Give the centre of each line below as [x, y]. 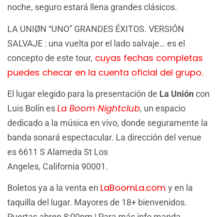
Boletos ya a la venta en [54, 188]
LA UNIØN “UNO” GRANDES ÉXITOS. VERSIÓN [96, 29]
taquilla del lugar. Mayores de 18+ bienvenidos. [97, 202]
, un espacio [163, 108]
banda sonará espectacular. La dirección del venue [104, 137]
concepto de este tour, [50, 58]
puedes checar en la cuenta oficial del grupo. [105, 72]
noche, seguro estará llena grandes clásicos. [92, 7]
